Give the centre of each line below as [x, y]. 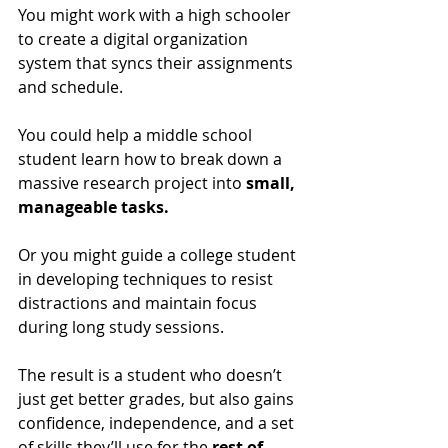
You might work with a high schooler [156, 15]
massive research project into [132, 183]
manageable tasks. [93, 207]
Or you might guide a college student [159, 255]
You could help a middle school [137, 135]
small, [272, 183]
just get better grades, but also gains [158, 399]
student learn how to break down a [152, 159]
